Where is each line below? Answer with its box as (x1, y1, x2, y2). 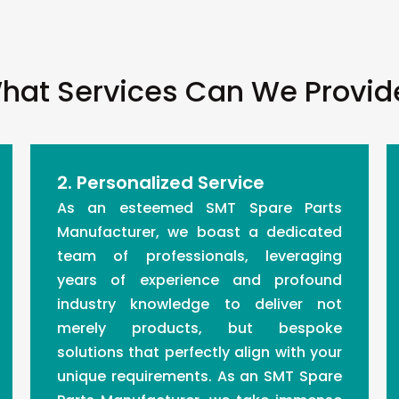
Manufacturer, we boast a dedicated (57, 222, 342, 242)
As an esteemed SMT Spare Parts (57, 198, 342, 218)
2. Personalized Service (57, 170, 265, 195)
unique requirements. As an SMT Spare (57, 366, 342, 387)
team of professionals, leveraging (57, 246, 342, 266)
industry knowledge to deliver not (57, 294, 342, 314)
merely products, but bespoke (57, 318, 342, 338)
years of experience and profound (57, 270, 342, 290)
